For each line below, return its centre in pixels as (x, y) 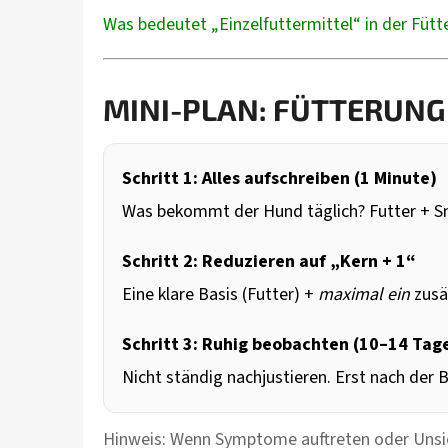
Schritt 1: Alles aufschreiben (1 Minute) (279, 179)
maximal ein (364, 295)
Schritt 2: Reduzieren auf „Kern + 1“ (269, 262)
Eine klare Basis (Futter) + (220, 295)
